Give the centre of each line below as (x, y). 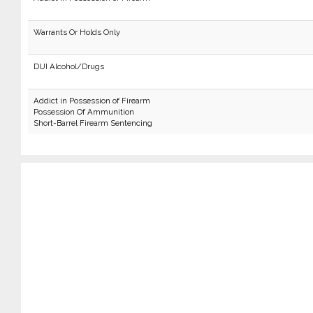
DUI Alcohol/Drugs (68, 66)
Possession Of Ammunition (83, 112)
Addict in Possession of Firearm (92, 101)
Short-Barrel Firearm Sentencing (93, 123)
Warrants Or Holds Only (77, 32)
